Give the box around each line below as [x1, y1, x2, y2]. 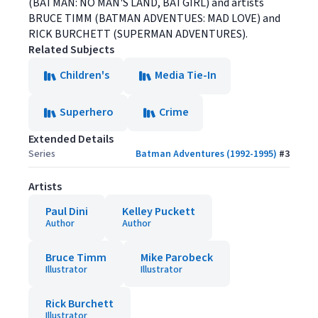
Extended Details [28, 131, 114, 147]
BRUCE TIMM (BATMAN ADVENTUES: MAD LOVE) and [28, 11, 280, 26]
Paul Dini [45, 204, 88, 219]
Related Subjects [28, 42, 114, 57]
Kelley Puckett [122, 204, 195, 219]
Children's [60, 67, 109, 83]
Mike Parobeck [141, 250, 213, 265]
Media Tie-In [155, 67, 216, 83]
